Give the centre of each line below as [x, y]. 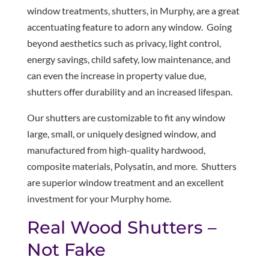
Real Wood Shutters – [122, 227]
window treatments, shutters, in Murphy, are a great [133, 11]
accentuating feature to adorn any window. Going [129, 27]
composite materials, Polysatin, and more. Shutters [131, 166]
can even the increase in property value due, [116, 75]
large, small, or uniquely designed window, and [121, 134]
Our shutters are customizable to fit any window [126, 117]
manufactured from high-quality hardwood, [116, 150]
